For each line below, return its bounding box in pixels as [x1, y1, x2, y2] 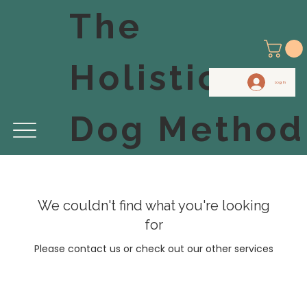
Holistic [69, 57, 221, 98]
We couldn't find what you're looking [37, 197, 270, 214]
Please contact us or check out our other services [34, 241, 273, 256]
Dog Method [69, 108, 306, 149]
